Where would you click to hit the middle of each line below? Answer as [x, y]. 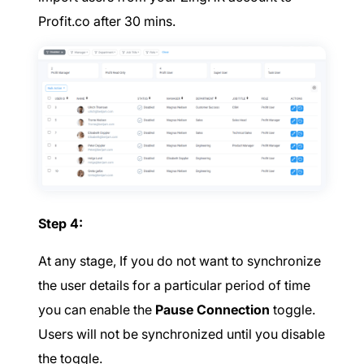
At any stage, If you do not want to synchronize [180, 261]
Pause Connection [212, 310]
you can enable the [97, 310]
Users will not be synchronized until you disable [182, 334]
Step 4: [61, 224]
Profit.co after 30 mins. [107, 21]
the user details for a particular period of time [174, 286]
